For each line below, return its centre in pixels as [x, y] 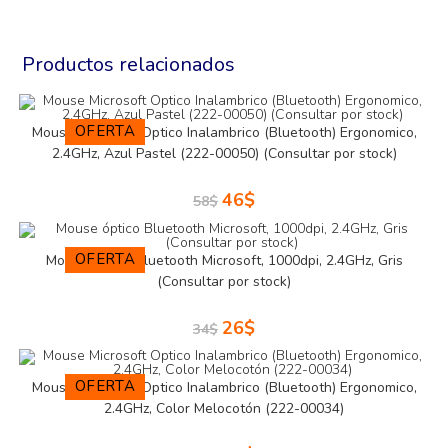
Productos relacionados [129, 65]
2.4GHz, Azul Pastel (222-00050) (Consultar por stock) [224, 154]
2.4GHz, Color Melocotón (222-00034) [224, 409]
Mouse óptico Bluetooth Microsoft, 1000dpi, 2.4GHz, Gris [224, 260]
